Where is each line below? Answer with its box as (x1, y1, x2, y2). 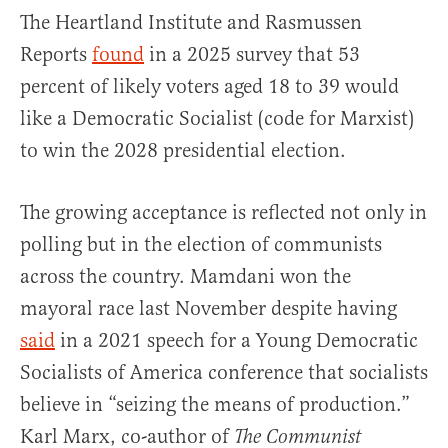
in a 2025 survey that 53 (144, 41, 360, 67)
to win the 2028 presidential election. (20, 137, 346, 163)
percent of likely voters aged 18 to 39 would (20, 73, 399, 99)
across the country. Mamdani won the (20, 263, 351, 289)
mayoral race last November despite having (20, 295, 397, 321)
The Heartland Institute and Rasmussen (20, 9, 362, 35)
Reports (20, 41, 92, 67)
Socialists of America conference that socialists (20, 359, 428, 385)
